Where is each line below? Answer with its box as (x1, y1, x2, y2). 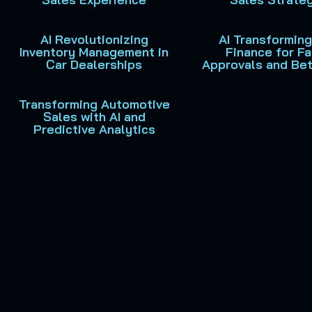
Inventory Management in (19, 44, 169, 60)
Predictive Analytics (33, 121, 155, 137)
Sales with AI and (42, 109, 146, 125)
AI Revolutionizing (40, 31, 148, 47)
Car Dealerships (46, 56, 143, 72)
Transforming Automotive (18, 96, 170, 112)
